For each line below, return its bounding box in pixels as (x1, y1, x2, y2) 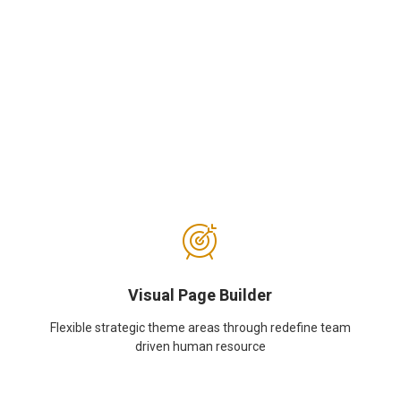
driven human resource (134, 339, 266, 354)
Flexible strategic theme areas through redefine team (49, 320, 351, 335)
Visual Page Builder (128, 284, 273, 308)
